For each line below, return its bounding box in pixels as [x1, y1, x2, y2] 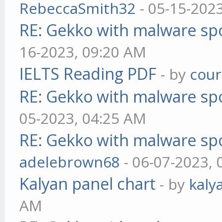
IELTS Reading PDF [19, 63, 157, 84]
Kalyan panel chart [19, 173, 156, 194]
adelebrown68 [19, 152, 120, 172]
